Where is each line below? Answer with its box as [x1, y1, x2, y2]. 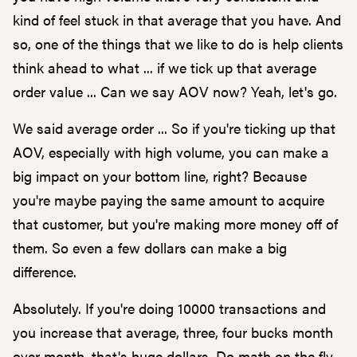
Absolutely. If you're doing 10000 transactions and [13, 298, 326, 318]
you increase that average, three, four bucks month [13, 322, 333, 342]
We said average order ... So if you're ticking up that [13, 118, 335, 138]
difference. [13, 261, 76, 281]
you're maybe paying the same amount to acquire [13, 190, 324, 210]
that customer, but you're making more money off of [13, 214, 338, 233]
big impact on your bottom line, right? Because [13, 166, 307, 186]
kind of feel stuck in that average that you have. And [13, 10, 341, 29]
